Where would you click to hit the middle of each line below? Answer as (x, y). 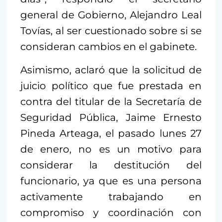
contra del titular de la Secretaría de (111, 102)
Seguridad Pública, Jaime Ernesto (111, 118)
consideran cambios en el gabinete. (109, 47)
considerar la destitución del (111, 165)
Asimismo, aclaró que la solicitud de (111, 70)
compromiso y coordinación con (111, 213)
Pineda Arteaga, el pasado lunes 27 (111, 134)
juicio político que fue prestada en (111, 86)
